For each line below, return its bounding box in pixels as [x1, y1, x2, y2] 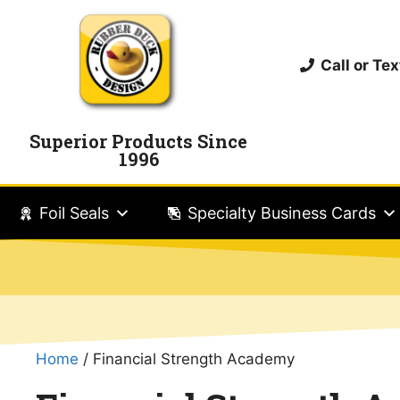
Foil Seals [39, 203, 109, 222]
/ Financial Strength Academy [79, 349, 295, 368]
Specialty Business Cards [187, 203, 376, 222]
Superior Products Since [29, 129, 248, 153]
